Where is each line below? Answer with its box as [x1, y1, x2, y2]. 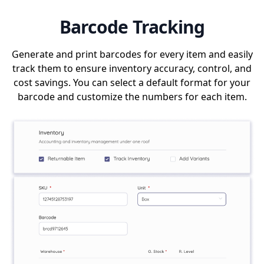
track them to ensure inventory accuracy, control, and [12, 62, 252, 75]
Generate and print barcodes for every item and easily [11, 48, 253, 61]
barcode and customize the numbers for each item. [17, 90, 247, 104]
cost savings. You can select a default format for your [14, 76, 250, 90]
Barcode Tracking [59, 15, 205, 39]
